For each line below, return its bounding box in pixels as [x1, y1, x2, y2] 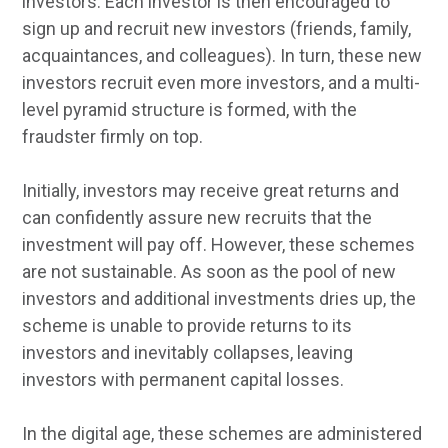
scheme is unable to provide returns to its [22, 315, 353, 337]
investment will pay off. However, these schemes [22, 234, 416, 256]
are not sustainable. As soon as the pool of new [22, 261, 397, 283]
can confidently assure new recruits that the [22, 207, 373, 229]
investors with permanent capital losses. [22, 369, 349, 391]
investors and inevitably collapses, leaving [22, 342, 354, 364]
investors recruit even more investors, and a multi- [22, 72, 421, 94]
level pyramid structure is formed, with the [22, 99, 358, 121]
